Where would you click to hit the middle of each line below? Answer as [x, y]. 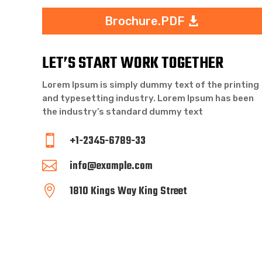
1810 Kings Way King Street [129, 192]
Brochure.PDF [144, 21]
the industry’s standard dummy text [123, 112]
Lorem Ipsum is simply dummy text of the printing [151, 85]
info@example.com [111, 167]
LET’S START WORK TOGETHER [133, 64]
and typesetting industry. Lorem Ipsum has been [148, 99]
